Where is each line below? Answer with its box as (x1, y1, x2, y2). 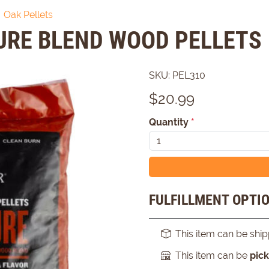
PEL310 (172, 70, 205, 81)
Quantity (149, 116, 191, 128)
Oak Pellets (4, 9, 53, 20)
